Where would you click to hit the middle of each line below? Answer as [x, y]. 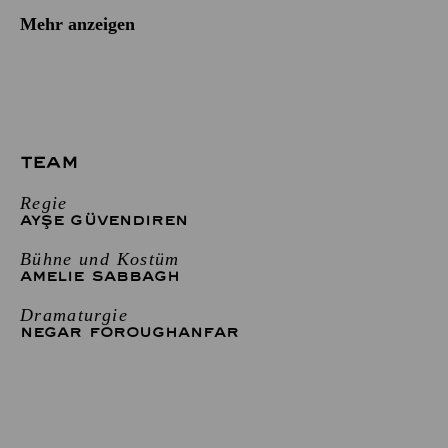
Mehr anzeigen [77, 23]
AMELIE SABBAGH [100, 276]
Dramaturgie [74, 314]
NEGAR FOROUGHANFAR [129, 332]
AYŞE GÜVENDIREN [104, 220]
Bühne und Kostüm [100, 258]
